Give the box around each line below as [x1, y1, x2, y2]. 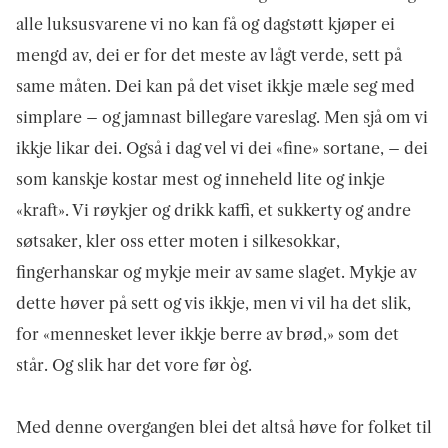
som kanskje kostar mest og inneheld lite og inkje [16, 168, 385, 189]
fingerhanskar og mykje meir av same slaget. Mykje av [16, 261, 416, 282]
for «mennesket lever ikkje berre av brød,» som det [16, 323, 399, 344]
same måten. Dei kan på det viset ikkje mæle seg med [16, 75, 415, 96]
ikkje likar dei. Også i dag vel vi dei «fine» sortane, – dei [16, 137, 428, 158]
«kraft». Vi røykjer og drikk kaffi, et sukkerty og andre [16, 199, 411, 220]
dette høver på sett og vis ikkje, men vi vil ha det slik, [16, 292, 411, 313]
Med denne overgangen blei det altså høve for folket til [16, 417, 432, 438]
